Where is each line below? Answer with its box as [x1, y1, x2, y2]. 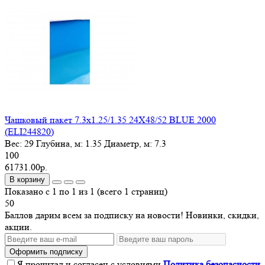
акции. [5, 221, 32, 232]
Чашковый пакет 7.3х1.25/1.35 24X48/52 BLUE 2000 [5, 114, 216, 125]
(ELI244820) [5, 125, 54, 137]
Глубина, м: [34, 137, 85, 149]
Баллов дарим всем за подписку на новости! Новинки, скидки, [5, 209, 259, 221]
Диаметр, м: [102, 137, 154, 149]
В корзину [9, 174, 45, 184]
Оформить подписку [9, 247, 83, 256]
